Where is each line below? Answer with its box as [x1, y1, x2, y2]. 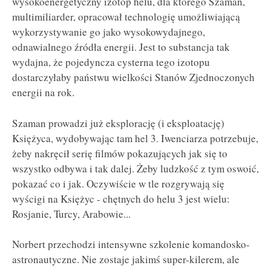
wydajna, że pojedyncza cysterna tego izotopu [12, 55, 210, 70]
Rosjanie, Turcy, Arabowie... [12, 206, 131, 221]
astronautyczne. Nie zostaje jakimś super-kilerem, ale [12, 252, 240, 267]
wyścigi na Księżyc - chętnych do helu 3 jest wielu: [12, 191, 230, 206]
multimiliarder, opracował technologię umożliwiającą [12, 10, 240, 24]
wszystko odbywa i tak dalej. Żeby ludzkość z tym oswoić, [12, 161, 259, 175]
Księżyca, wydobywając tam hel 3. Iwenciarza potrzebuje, [12, 131, 258, 145]
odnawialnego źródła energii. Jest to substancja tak [12, 40, 230, 54]
